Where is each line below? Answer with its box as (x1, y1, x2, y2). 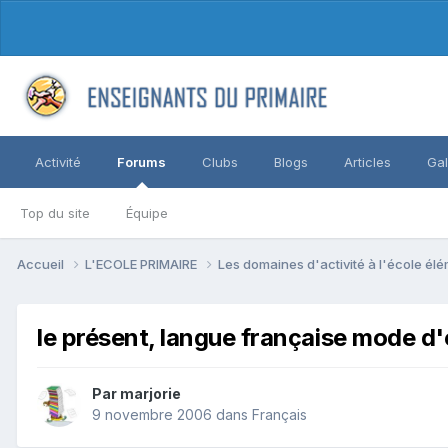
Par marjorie (92, 385, 181, 403)
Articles (344, 154, 391, 170)
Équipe (126, 205, 168, 221)
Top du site (20, 205, 90, 221)
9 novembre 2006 (92, 406, 212, 424)
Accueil (17, 255, 67, 272)
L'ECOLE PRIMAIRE (85, 255, 200, 272)
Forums (117, 154, 166, 170)
